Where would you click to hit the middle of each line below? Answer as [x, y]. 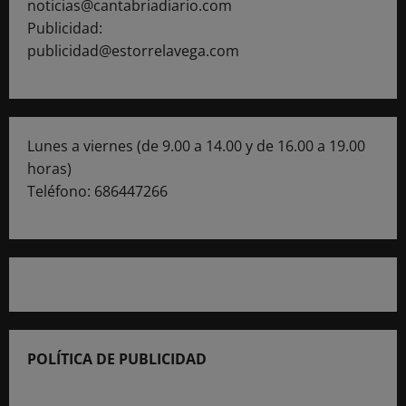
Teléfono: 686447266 [97, 191]
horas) [49, 168]
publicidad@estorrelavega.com [133, 50]
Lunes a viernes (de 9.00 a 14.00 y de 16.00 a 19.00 [196, 145]
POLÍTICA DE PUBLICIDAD [117, 358]
